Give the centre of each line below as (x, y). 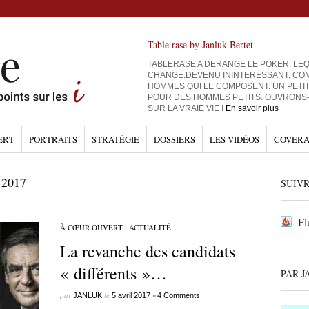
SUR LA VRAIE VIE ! (186, 108)
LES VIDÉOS (234, 139)
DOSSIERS (174, 139)
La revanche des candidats (147, 251)
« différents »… (113, 273)
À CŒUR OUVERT (91, 227)
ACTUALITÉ (150, 227)
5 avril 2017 (131, 295)
